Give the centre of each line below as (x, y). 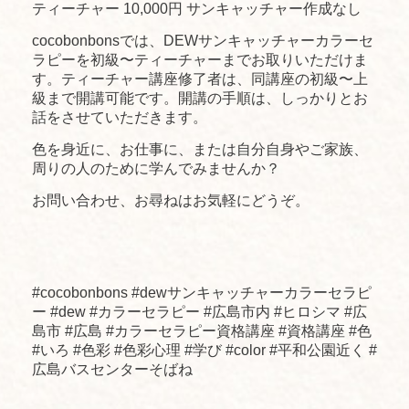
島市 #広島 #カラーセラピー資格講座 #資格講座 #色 (202, 331)
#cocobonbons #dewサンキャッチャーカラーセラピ (202, 293)
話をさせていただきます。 (120, 117)
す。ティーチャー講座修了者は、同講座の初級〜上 (200, 79)
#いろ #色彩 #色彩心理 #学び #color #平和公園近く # (204, 351)
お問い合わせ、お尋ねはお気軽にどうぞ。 (171, 200)
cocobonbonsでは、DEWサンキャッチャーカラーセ (203, 40)
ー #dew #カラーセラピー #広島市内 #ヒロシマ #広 (199, 312)
